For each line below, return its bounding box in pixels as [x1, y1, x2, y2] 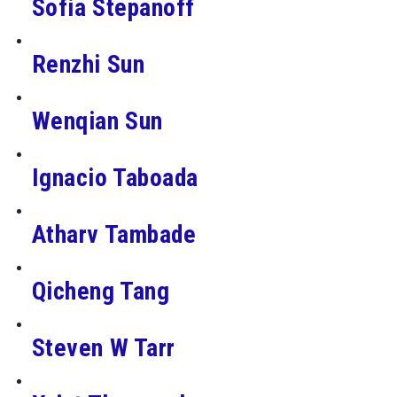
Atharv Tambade [31, 219, 197, 249]
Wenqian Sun [31, 105, 163, 136]
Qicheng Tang [31, 276, 170, 306]
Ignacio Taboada [31, 162, 198, 192]
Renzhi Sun [31, 49, 145, 79]
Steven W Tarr [31, 332, 175, 362]
